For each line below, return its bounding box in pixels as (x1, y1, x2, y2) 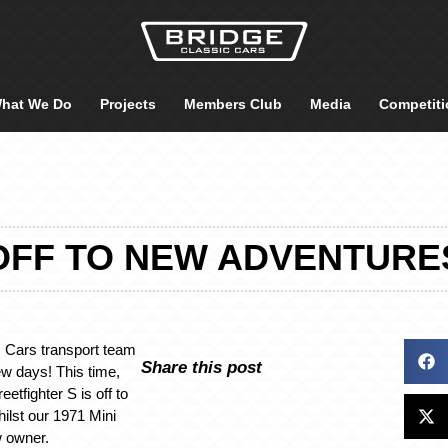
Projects (100, 96, 156, 112)
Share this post (140, 357, 262, 376)
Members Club (184, 96, 282, 112)
